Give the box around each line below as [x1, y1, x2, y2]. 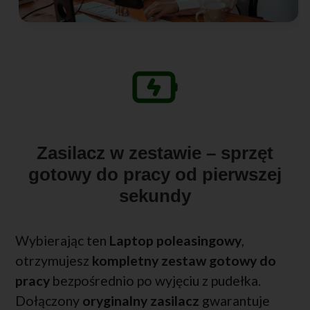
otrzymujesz [15, 252, 92, 268]
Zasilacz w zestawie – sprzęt [37, 142, 273, 163]
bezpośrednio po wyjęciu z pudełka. [50, 272, 261, 289]
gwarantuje [199, 292, 270, 309]
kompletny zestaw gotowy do [92, 252, 276, 268]
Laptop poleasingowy [109, 232, 241, 248]
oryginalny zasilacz [82, 292, 199, 309]
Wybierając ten [15, 232, 109, 248]
